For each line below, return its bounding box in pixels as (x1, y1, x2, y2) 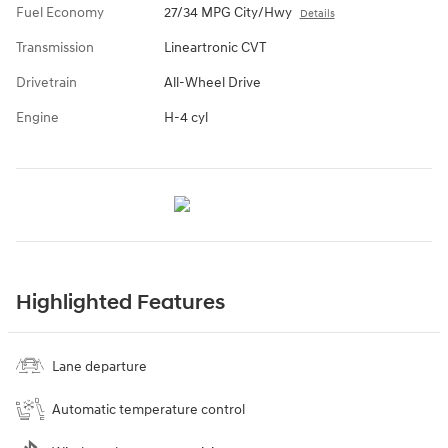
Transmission (16, 38, 94, 56)
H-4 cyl (163, 108, 208, 126)
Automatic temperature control (52, 400, 245, 418)
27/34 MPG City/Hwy (163, 3, 292, 21)
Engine (16, 108, 59, 126)
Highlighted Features (16, 289, 225, 316)
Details (299, 6, 335, 20)
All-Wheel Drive (163, 73, 261, 91)
